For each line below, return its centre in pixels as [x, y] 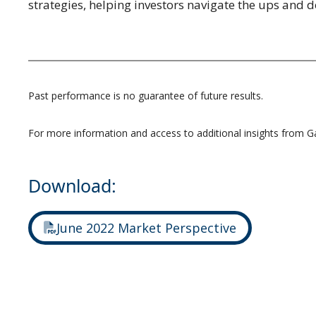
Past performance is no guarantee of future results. [147, 96]
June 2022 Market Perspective [146, 228]
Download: [72, 186]
